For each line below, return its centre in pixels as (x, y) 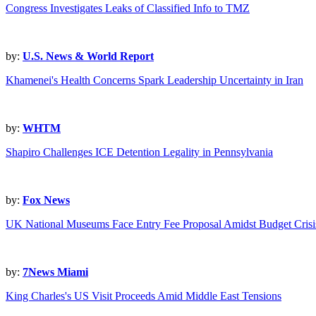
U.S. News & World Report (88, 56)
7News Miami (55, 272)
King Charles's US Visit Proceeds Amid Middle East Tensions (144, 296)
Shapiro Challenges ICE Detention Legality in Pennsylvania (139, 152)
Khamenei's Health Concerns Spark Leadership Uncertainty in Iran (154, 80)
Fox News (46, 200)
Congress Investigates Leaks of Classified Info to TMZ (128, 8)
